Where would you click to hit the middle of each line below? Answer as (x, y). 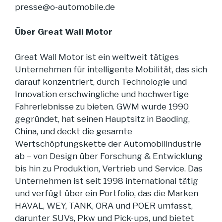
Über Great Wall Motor (64, 32)
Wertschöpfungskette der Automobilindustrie (108, 143)
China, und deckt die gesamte (74, 131)
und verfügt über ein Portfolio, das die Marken (107, 193)
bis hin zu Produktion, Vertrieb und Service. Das (109, 168)
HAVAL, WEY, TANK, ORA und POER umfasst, (104, 205)
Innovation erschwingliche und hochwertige (102, 94)
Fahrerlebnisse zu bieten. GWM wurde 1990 (102, 106)
